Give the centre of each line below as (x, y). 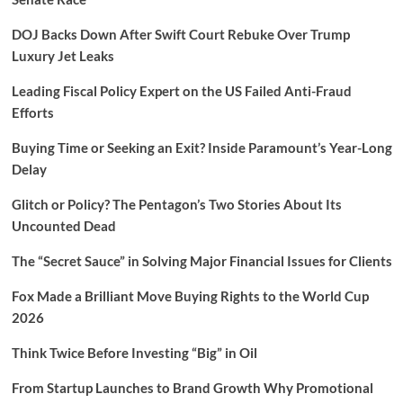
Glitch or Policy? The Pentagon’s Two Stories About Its (176, 205)
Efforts (32, 113)
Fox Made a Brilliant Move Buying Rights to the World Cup (190, 296)
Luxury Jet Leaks (63, 56)
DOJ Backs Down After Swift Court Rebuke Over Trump (180, 35)
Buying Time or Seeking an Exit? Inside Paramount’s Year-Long (201, 148)
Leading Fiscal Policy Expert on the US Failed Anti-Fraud (181, 91)
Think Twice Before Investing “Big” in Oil (134, 353)
